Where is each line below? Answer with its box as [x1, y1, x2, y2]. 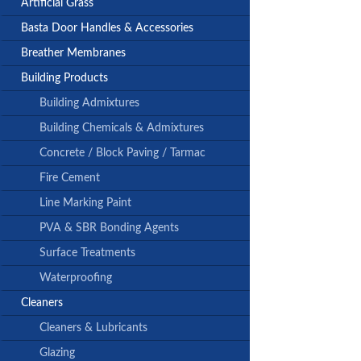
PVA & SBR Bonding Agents [39, 222, 179, 234]
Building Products [21, 73, 108, 85]
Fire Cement [39, 172, 100, 185]
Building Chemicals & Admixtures [39, 122, 204, 135]
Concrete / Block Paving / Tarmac [39, 147, 205, 160]
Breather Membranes [21, 48, 126, 60]
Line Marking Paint [39, 197, 131, 210]
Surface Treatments [39, 247, 135, 259]
